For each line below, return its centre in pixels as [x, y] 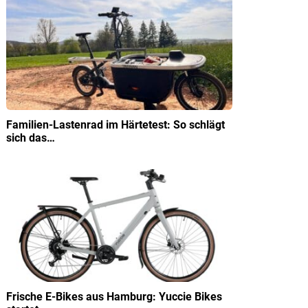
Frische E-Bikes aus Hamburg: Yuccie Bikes [114, 297]
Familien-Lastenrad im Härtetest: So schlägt [115, 124]
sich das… [31, 137]
